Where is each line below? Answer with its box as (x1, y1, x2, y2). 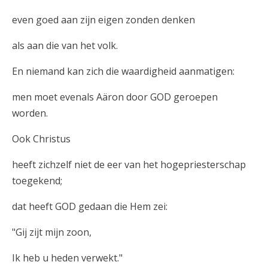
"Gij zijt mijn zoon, (12, 225, 92, 239)
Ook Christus (12, 132, 71, 145)
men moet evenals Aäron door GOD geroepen (12, 90, 218, 103)
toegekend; (12, 173, 62, 187)
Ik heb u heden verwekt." (12, 251, 123, 264)
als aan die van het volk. (12, 38, 118, 52)
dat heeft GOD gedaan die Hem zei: (12, 199, 167, 213)
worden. (12, 106, 48, 120)
